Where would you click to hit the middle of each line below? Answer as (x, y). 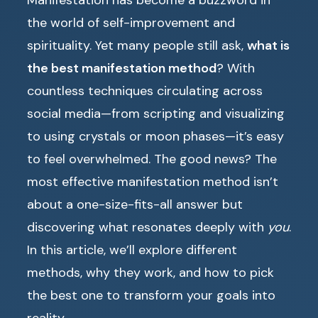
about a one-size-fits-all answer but (135, 205)
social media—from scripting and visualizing (156, 114)
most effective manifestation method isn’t (153, 182)
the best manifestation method (122, 68)
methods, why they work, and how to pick (150, 273)
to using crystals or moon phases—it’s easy (155, 137)
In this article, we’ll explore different (132, 250)
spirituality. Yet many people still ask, (137, 46)
